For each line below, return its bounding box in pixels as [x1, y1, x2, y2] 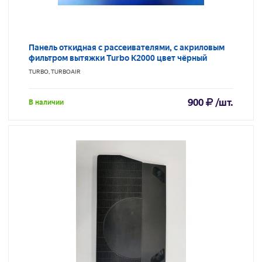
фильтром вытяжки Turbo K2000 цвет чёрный [29, 53, 207, 63]
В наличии [29, 98, 64, 107]
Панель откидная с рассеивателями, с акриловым [29, 43, 225, 53]
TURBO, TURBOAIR [29, 68, 81, 75]
